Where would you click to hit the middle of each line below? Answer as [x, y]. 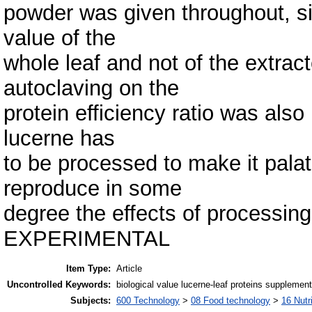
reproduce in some [93, 188]
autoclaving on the [91, 88]
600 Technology [148, 301]
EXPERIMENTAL [87, 238]
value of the [60, 38]
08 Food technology [231, 301]
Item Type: [88, 269]
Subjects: [91, 301]
